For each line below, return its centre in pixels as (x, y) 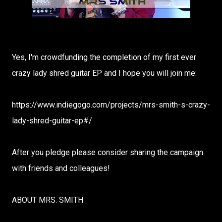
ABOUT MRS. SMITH (48, 200)
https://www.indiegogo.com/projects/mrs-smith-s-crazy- (111, 105)
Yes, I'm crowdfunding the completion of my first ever (104, 57)
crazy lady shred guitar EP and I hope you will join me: (104, 73)
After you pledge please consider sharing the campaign (108, 152)
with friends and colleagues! (61, 168)
